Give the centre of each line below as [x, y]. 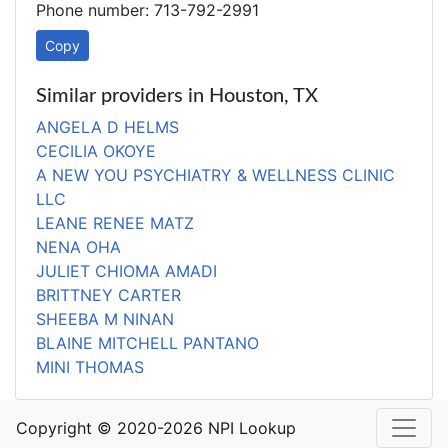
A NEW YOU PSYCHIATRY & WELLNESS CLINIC [215, 175]
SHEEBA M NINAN [105, 319]
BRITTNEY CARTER [108, 295]
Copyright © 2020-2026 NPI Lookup [156, 428]
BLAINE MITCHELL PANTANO [147, 343]
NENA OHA [78, 247]
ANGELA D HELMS [107, 127]
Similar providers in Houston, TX [177, 96]
